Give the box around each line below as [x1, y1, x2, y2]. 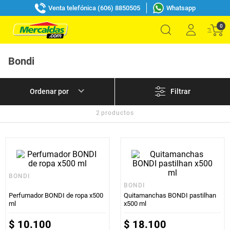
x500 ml [124, 199, 146, 207]
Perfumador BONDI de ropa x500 [9, 191, 103, 199]
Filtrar [170, 87, 190, 96]
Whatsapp [166, 4, 196, 12]
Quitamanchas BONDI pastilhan [124, 191, 216, 199]
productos [101, 109, 134, 117]
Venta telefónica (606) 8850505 [48, 4, 140, 12]
